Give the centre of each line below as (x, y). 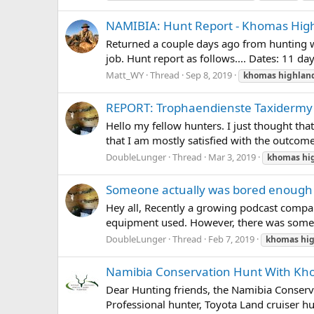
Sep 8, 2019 (209, 75)
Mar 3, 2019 (232, 157)
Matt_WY (125, 75)
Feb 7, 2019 (231, 239)
